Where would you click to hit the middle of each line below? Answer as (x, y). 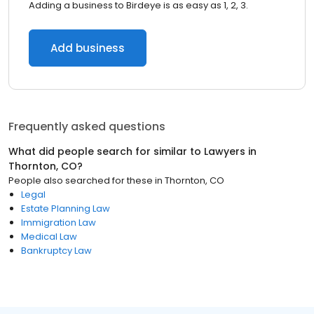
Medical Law (49, 237)
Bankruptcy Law (56, 251)
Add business (88, 48)
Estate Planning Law (66, 209)
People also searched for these (81, 180)
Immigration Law (59, 223)
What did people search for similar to (106, 151)
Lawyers (225, 151)
